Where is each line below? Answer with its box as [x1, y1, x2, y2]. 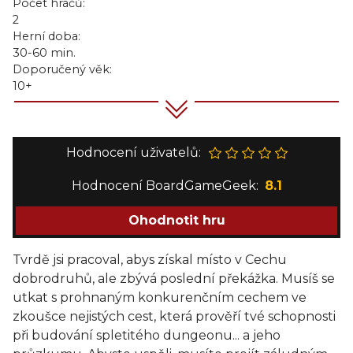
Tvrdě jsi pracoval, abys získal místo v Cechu [13, 252, 287, 267]
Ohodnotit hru [128, 213, 225, 228]
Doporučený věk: [13, 62, 112, 76]
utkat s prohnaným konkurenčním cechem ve [13, 290, 307, 305]
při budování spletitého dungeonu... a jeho [13, 328, 281, 343]
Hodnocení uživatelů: [65, 145, 201, 160]
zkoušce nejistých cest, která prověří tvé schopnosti [13, 309, 336, 324]
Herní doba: [13, 29, 80, 43]
